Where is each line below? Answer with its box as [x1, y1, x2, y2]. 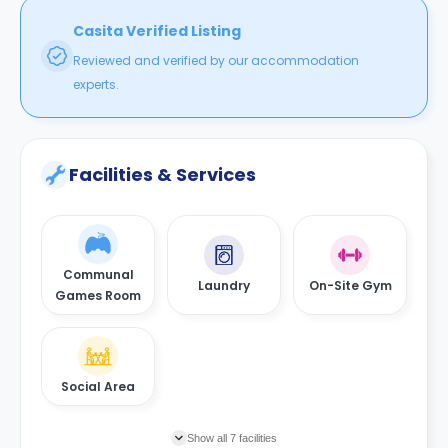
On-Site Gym [308, 276, 392, 294]
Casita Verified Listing [73, 21, 241, 41]
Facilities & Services [69, 162, 256, 187]
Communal [62, 266, 134, 283]
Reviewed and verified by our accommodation [73, 52, 359, 69]
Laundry [198, 276, 250, 294]
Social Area [61, 378, 135, 395]
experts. [73, 76, 119, 93]
